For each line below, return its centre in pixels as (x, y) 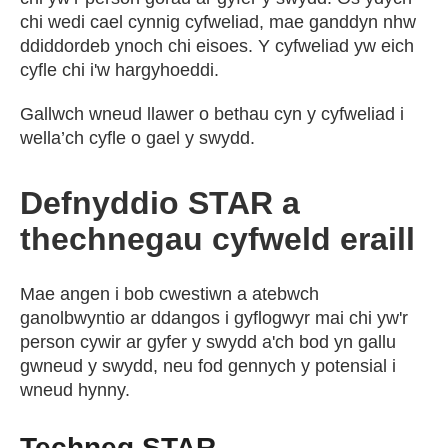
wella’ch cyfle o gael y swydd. (137, 138)
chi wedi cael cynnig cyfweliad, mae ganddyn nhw (218, 22)
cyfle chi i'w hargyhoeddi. (119, 70)
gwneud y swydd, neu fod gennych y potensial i (208, 366)
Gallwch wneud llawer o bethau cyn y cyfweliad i (212, 114)
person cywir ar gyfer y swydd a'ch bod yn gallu (208, 342)
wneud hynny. (75, 390)
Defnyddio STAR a (160, 203)
